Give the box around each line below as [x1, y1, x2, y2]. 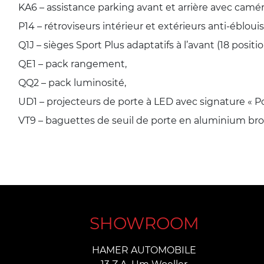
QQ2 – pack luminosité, [18, 76, 126, 88]
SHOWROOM [89, 212, 199, 233]
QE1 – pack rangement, [18, 57, 127, 70]
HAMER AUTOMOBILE [92, 243, 197, 256]
